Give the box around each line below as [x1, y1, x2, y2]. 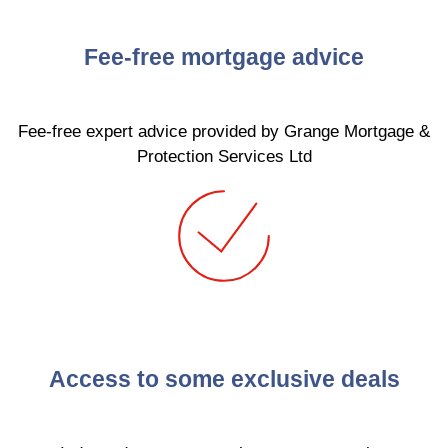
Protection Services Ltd [136, 146, 312, 166]
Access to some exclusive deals [48, 365, 400, 392]
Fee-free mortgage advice [84, 43, 364, 70]
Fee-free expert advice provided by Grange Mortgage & [18, 121, 430, 141]
